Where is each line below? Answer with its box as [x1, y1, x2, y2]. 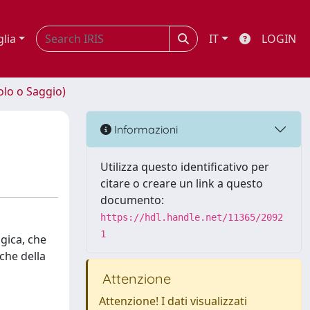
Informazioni [111, 122, 178, 136]
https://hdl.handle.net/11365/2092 [100, 212, 283, 223]
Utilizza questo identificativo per [100, 159, 269, 174]
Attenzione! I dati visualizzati [99, 293, 247, 309]
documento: [100, 192, 164, 208]
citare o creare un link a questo [100, 176, 263, 191]
